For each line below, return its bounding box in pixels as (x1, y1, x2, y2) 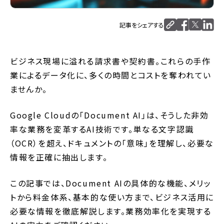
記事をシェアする (119, 20, 164, 29)
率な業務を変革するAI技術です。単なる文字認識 (10, 123, 194, 135)
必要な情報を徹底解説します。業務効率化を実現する (10, 205, 211, 217)
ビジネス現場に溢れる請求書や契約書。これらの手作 (10, 55, 211, 67)
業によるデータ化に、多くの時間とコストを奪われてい (10, 69, 211, 81)
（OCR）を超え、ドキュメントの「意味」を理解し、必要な (10, 137, 214, 149)
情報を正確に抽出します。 (10, 151, 108, 163)
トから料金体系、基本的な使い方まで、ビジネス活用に (10, 191, 214, 203)
